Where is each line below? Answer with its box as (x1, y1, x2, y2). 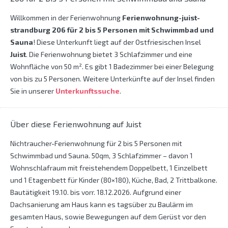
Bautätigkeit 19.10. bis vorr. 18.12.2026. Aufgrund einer (10, 188, 181, 197)
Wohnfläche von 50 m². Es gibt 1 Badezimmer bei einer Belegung (10, 62, 214, 71)
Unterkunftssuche (55, 87, 120, 96)
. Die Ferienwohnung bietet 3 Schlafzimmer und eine (26, 50, 192, 59)
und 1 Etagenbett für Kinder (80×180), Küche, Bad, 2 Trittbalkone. (10, 176, 217, 185)
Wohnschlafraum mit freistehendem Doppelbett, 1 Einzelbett (10, 163, 208, 173)
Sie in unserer (10, 87, 55, 96)
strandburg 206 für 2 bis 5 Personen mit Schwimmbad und (10, 25, 214, 35)
